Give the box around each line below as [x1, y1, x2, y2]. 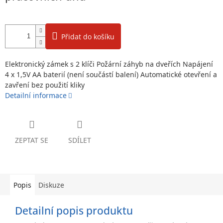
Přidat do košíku [61, 31, 114, 41]
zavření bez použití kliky [5, 80, 85, 90]
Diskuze [38, 180, 64, 190]
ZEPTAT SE [15, 135, 48, 145]
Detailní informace [5, 90, 67, 100]
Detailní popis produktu [15, 203, 133, 218]
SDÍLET [68, 135, 91, 145]
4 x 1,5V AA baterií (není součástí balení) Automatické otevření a [5, 69, 217, 79]
